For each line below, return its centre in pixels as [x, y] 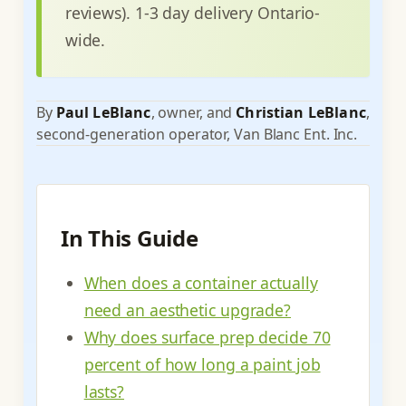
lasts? [104, 392]
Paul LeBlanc [103, 112]
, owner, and [193, 112]
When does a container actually [201, 283]
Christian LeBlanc [301, 112]
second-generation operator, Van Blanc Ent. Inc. [197, 134]
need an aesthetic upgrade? [188, 310]
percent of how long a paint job [202, 365]
